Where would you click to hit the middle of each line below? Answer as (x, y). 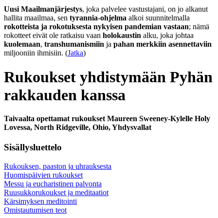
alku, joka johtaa (167, 36)
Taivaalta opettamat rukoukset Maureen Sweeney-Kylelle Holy (107, 119)
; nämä (199, 27)
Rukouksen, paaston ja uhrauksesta (58, 166)
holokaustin (122, 36)
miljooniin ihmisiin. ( (36, 53)
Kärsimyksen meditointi (40, 201)
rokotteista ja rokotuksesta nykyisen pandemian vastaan (96, 27)
